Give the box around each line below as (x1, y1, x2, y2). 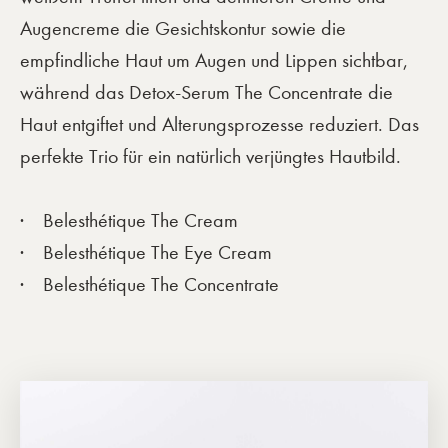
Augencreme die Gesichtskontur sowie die (20, 16, 346, 40)
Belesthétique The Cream (43, 208, 238, 232)
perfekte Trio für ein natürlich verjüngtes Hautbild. (20, 144, 401, 168)
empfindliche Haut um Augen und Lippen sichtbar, (20, 48, 408, 72)
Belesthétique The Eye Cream (43, 240, 272, 264)
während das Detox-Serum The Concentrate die (20, 80, 393, 104)
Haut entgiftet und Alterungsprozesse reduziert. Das (20, 112, 419, 136)
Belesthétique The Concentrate (43, 272, 279, 296)
